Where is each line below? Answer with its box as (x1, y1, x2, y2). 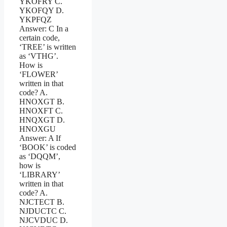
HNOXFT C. (19, 106, 63, 115)
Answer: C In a (19, 24, 68, 33)
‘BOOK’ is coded (19, 142, 76, 152)
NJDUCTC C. (19, 206, 66, 215)
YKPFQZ (19, 15, 52, 24)
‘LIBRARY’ (19, 170, 60, 179)
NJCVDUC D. (19, 215, 68, 224)
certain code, (19, 33, 60, 42)
